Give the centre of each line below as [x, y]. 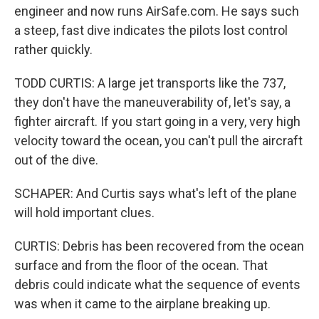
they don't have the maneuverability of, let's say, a [152, 103]
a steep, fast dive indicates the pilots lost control [151, 31]
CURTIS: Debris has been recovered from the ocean [159, 246]
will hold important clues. [84, 213]
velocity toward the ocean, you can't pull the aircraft [158, 141]
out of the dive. [56, 160]
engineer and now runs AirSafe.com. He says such [157, 11]
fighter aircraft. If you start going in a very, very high [157, 122]
